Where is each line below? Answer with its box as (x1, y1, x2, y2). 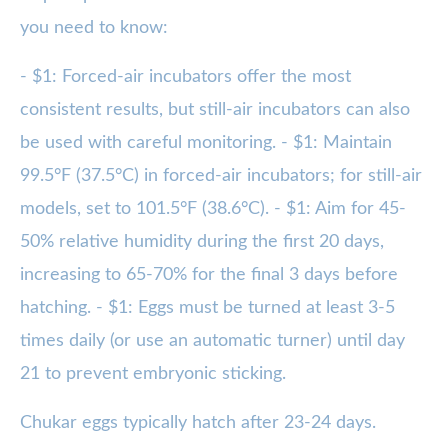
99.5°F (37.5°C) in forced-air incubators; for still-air (20, 167, 422, 186)
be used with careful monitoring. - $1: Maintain (20, 134, 392, 153)
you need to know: (20, 19, 168, 38)
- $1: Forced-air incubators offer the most (20, 68, 351, 87)
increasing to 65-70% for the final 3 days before (20, 266, 398, 285)
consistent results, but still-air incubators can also (20, 101, 410, 120)
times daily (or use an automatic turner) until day (20, 332, 405, 351)
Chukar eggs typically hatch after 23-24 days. (20, 414, 376, 433)
